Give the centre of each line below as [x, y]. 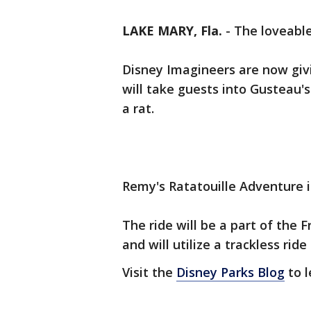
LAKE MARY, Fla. [172, 31]
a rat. [138, 109]
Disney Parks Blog [230, 272]
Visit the [149, 272]
